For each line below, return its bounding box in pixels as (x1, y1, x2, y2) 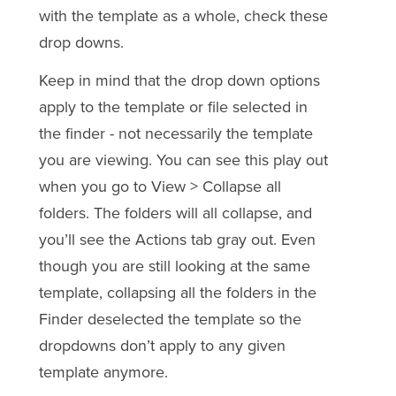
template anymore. (38, 362, 168, 382)
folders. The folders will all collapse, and (38, 202, 312, 223)
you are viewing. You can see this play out (38, 149, 328, 170)
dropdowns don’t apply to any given (38, 335, 286, 355)
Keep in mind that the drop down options (38, 70, 320, 90)
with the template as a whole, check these (38, 6, 328, 27)
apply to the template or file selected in (38, 96, 308, 117)
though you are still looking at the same (38, 255, 310, 276)
